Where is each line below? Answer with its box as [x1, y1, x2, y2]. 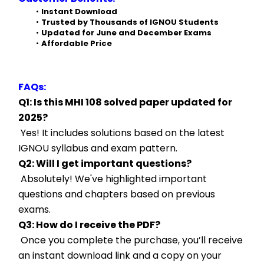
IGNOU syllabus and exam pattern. [18, 141, 177, 155]
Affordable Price [41, 38, 112, 49]
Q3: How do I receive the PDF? [18, 218, 160, 232]
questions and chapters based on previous [18, 187, 215, 201]
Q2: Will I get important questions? [18, 157, 192, 170]
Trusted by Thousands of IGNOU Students [41, 16, 219, 28]
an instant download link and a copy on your [18, 249, 222, 262]
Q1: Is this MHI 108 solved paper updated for [18, 95, 232, 109]
